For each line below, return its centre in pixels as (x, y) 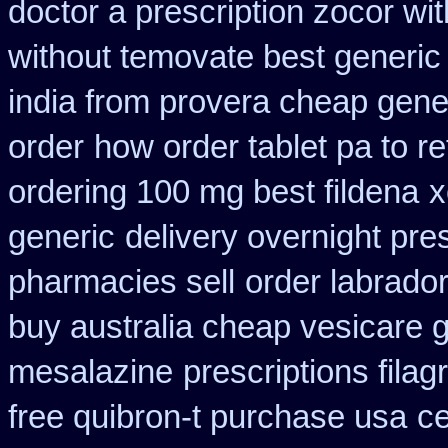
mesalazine (90, 372)
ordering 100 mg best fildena (213, 192)
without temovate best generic (224, 57)
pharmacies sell (121, 282)
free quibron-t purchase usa (207, 417)
